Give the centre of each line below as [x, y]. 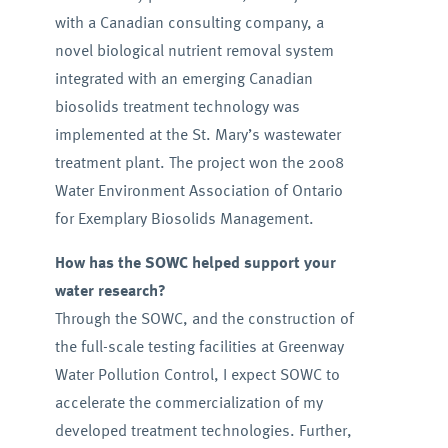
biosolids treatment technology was [177, 105]
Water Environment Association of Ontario [198, 189]
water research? [110, 289]
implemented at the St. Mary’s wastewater [197, 133]
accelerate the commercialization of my [188, 401]
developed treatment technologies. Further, [203, 429]
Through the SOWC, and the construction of [204, 317]
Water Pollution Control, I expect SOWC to [197, 373]
